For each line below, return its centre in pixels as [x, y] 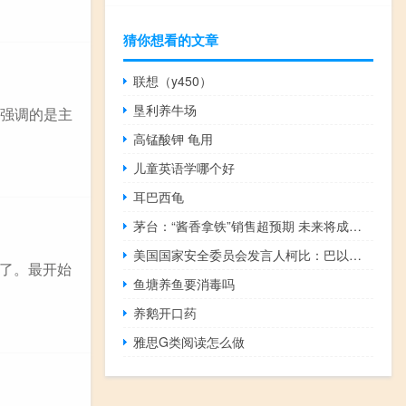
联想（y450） [173, 81]
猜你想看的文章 [171, 40]
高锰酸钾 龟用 [174, 139]
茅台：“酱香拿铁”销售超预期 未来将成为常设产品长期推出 [356, 226]
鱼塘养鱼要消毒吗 [184, 284]
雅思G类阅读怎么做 [189, 342]
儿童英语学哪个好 [184, 168]
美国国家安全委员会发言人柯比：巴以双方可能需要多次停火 [356, 255]
